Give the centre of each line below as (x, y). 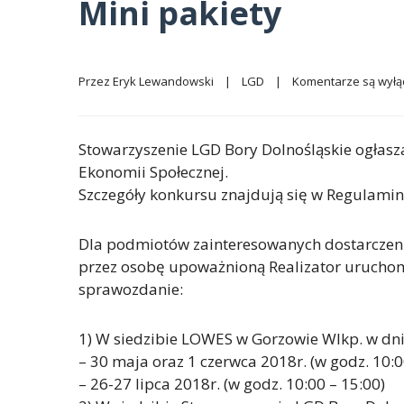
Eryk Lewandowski (163, 82)
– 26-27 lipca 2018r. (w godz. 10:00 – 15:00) (232, 384)
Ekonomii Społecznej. (153, 172)
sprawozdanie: (131, 289)
